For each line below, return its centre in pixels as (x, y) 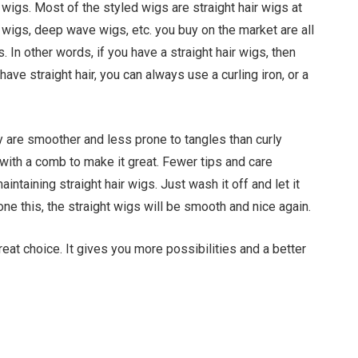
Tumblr (256, 338)
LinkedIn (209, 338)
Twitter (93, 338)
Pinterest (151, 338)
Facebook (39, 338)
